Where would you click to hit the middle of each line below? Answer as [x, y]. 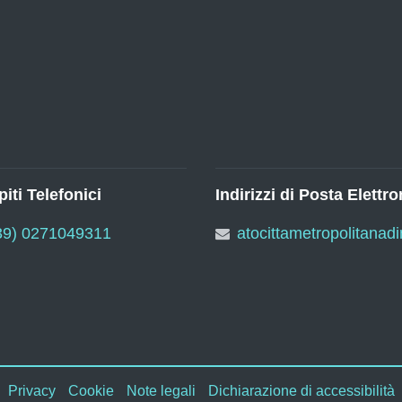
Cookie [91, 391]
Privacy [31, 391]
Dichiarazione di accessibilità [301, 391]
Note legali [161, 391]
